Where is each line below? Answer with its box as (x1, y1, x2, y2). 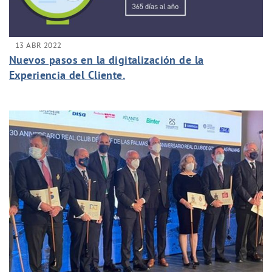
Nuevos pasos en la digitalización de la (9, 53, 204, 67)
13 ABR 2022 (15, 39, 62, 51)
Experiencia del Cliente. (9, 68, 126, 83)
